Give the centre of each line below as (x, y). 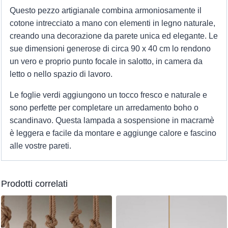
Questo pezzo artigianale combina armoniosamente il (105, 10)
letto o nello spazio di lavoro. (61, 74)
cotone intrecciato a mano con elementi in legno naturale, (112, 23)
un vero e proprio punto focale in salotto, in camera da (106, 61)
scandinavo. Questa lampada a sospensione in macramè (112, 120)
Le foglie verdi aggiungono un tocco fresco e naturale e (108, 95)
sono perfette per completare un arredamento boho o (104, 107)
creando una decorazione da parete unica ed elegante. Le (113, 36)
